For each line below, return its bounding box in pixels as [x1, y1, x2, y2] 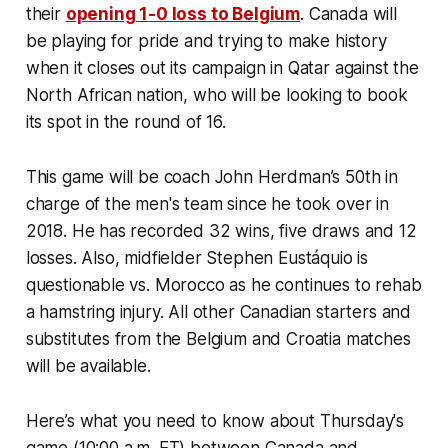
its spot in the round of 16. [25, 112, 226, 133]
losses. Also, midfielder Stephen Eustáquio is [25, 248, 369, 269]
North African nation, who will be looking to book [25, 85, 408, 106]
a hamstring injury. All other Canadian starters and [25, 302, 412, 323]
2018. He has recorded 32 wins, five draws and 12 [25, 221, 417, 242]
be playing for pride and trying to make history [25, 31, 387, 52]
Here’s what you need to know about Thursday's [25, 411, 405, 432]
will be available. [25, 356, 151, 377]
